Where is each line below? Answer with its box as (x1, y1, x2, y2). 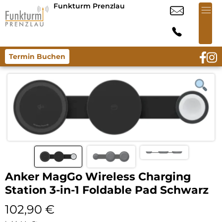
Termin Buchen (9, 52, 65, 61)
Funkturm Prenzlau (54, 1, 125, 10)
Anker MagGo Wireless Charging (5, 169, 191, 183)
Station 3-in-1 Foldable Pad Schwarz (5, 183, 209, 197)
